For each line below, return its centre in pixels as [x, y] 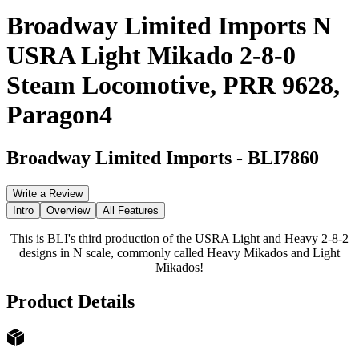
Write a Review [48, 193]
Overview [68, 210]
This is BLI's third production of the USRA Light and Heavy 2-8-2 [179, 238]
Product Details [71, 301]
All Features [131, 210]
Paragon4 [59, 115]
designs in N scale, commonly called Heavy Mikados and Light [179, 252]
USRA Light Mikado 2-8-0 [151, 56]
